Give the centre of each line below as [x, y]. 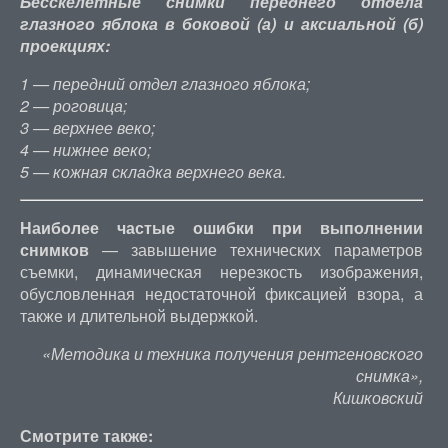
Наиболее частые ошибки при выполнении [221, 227]
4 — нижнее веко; [85, 149]
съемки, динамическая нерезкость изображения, [221, 271]
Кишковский [378, 397]
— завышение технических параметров [262, 249]
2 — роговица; [73, 105]
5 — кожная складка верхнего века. [152, 171]
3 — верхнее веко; [87, 127]
